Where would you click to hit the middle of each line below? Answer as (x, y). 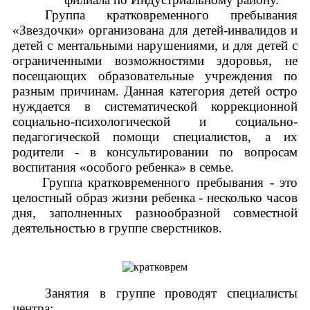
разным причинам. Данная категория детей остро (155, 91)
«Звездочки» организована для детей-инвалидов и (155, 30)
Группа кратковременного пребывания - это (155, 182)
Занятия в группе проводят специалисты (172, 293)
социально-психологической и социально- (155, 121)
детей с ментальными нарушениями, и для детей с (155, 45)
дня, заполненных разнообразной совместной (155, 213)
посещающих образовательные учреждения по (155, 76)
